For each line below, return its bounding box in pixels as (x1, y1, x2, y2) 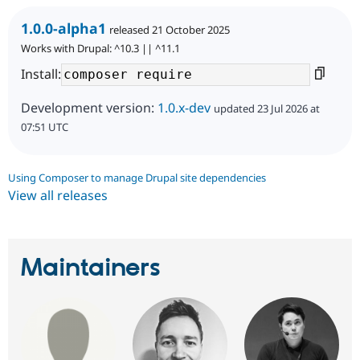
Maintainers (21, 252, 161, 284)
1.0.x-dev (157, 98, 211, 117)
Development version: (21, 98, 157, 117)
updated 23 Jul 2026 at (214, 100, 320, 116)
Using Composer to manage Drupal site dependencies (8, 170, 266, 185)
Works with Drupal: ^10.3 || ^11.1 (21, 40, 180, 55)
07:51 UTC (21, 119, 68, 134)
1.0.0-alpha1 (21, 18, 106, 38)
